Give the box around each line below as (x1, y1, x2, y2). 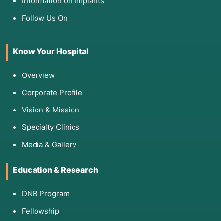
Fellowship (22, 206, 59, 216)
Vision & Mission (22, 105, 79, 115)
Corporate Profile (22, 88, 82, 98)
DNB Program (22, 189, 70, 199)
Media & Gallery (22, 140, 76, 149)
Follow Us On (22, 13, 68, 23)
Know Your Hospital (13, 46, 89, 57)
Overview (22, 71, 55, 80)
